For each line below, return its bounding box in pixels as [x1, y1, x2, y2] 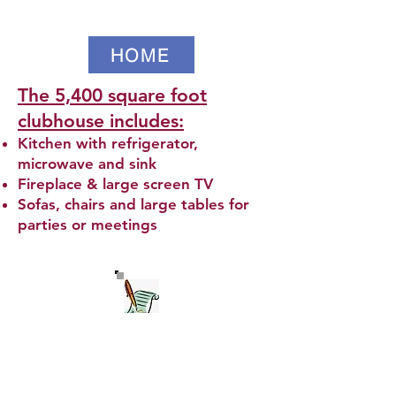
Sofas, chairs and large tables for [18, 195, 249, 213]
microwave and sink [18, 155, 156, 172]
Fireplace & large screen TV [18, 175, 213, 193]
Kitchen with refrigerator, [18, 134, 198, 152]
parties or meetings [18, 216, 157, 233]
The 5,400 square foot [18, 84, 207, 106]
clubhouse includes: [18, 110, 184, 132]
